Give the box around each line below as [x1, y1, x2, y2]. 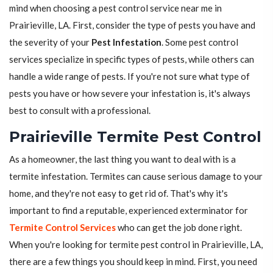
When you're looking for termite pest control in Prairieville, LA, [9, 239, 263, 250]
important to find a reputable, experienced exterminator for [9, 205, 248, 216]
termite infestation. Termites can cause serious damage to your [9, 171, 263, 182]
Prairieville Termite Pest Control [9, 128, 261, 146]
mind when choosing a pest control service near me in [9, 2, 222, 14]
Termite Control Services [9, 222, 116, 233]
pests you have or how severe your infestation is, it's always [9, 88, 250, 99]
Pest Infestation [91, 37, 161, 48]
